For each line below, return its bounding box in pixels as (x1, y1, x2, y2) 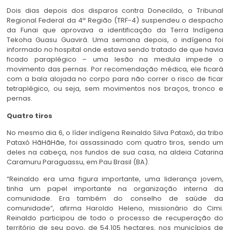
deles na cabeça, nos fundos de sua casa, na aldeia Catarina (7, 147, 223, 157)
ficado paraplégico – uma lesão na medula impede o (7, 54, 223, 65)
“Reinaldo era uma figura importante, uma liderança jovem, (7, 174, 223, 184)
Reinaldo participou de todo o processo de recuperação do (7, 213, 223, 223)
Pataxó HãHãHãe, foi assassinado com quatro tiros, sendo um (7, 137, 223, 147)
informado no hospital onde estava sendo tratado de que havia (7, 45, 223, 55)
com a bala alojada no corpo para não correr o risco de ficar (7, 74, 223, 84)
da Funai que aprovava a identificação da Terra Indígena (7, 25, 223, 35)
